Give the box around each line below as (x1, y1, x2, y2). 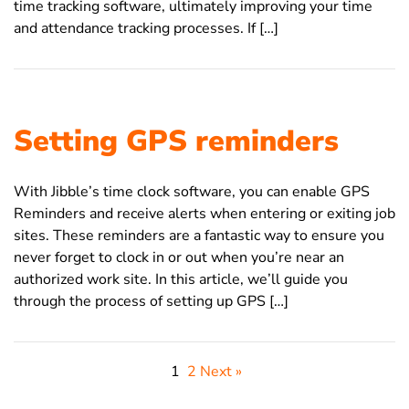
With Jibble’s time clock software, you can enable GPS (14, 181, 370, 202)
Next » (200, 361, 242, 382)
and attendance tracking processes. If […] (14, 17, 278, 38)
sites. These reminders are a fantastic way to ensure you (14, 225, 384, 246)
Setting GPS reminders (14, 121, 339, 161)
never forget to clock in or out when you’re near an (14, 246, 344, 267)
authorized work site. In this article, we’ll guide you (14, 268, 348, 289)
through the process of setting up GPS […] (14, 290, 288, 311)
